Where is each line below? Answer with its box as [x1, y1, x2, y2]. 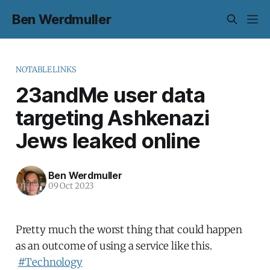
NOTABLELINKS [15, 64, 77, 75]
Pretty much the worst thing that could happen [15, 222, 243, 236]
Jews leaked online [15, 127, 201, 153]
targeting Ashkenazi [15, 104, 210, 130]
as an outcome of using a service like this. [15, 239, 212, 253]
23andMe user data [15, 81, 205, 107]
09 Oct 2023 [48, 181, 94, 192]
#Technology [17, 255, 83, 269]
